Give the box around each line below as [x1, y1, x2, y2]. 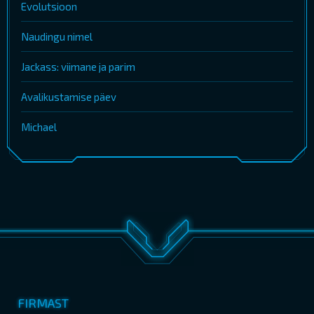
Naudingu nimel [21, 30, 93, 43]
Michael [21, 121, 57, 134]
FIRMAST [18, 295, 69, 311]
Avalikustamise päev [21, 90, 116, 104]
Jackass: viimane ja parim [21, 60, 135, 74]
